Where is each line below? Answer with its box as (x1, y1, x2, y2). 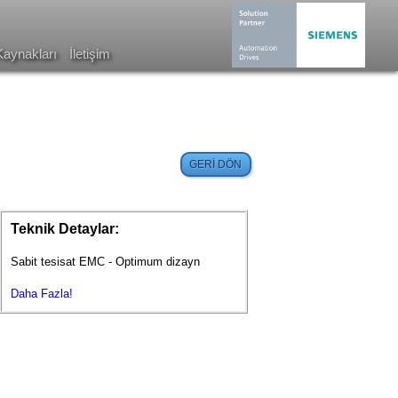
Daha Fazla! (11, 287, 74, 301)
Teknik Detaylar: (11, 221, 120, 237)
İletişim (69, 46, 111, 61)
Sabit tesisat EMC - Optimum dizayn (11, 255, 201, 269)
